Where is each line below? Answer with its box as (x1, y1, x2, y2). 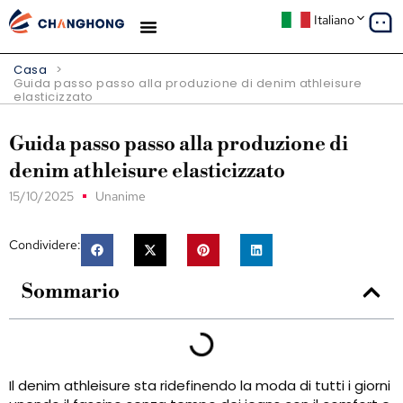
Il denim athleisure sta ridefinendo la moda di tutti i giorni (9, 376, 390, 395)
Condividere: (9, 237, 81, 253)
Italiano (313, 12, 354, 28)
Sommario (22, 280, 120, 304)
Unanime (95, 188, 146, 204)
